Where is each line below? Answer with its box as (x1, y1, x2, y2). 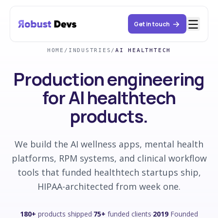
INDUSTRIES (68, 47, 111, 54)
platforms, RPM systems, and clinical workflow (11, 152, 207, 164)
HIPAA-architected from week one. (37, 181, 181, 192)
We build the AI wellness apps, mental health (15, 138, 203, 150)
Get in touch (134, 20, 170, 28)
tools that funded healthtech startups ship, (17, 166, 201, 178)
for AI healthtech (42, 86, 176, 109)
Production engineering (13, 67, 205, 91)
